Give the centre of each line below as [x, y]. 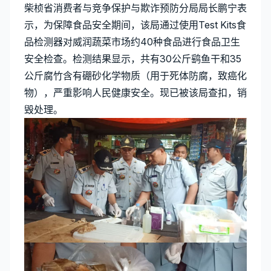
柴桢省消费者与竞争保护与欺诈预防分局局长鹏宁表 [135, 8]
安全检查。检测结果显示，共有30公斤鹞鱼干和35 [133, 58]
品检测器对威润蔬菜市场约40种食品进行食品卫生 [132, 41]
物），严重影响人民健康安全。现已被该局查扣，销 [135, 92]
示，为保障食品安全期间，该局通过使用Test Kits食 [135, 24]
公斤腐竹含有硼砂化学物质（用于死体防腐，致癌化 [135, 75]
